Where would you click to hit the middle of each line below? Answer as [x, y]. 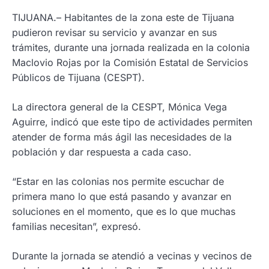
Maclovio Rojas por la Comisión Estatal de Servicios [130, 63]
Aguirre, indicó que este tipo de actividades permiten [132, 122]
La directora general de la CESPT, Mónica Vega [119, 107]
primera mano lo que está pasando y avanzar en [122, 197]
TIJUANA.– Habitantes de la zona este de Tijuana [123, 18]
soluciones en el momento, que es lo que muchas [124, 212]
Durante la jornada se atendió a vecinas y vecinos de [132, 256]
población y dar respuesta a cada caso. [102, 152]
